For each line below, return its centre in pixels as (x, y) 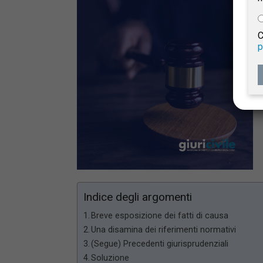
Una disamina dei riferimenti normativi (164, 230)
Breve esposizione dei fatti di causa (160, 216)
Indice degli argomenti (137, 197)
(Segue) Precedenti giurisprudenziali (160, 244)
